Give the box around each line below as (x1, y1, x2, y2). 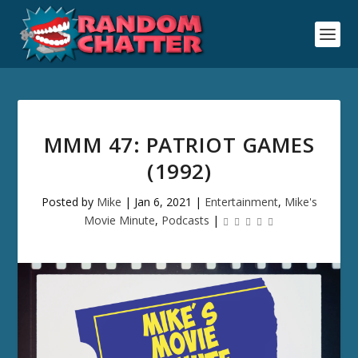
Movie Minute (83, 213, 155, 228)
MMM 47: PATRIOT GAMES (43, 130, 315, 159)
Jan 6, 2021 (133, 194, 192, 209)
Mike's (284, 194, 317, 209)
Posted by (41, 194, 97, 209)
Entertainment (204, 194, 278, 209)
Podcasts (161, 213, 209, 228)
